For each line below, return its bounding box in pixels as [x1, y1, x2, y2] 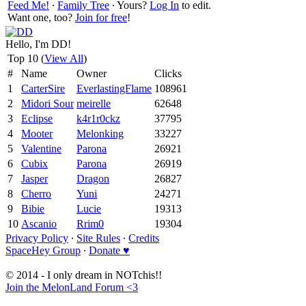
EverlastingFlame [76, 82, 152, 94]
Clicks [154, 67, 182, 79]
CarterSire [21, 82, 65, 94]
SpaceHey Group [5, 244, 81, 256]
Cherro [21, 187, 51, 199]
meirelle [76, 97, 111, 109]
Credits [128, 232, 159, 244]
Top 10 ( [8, 52, 44, 64]
